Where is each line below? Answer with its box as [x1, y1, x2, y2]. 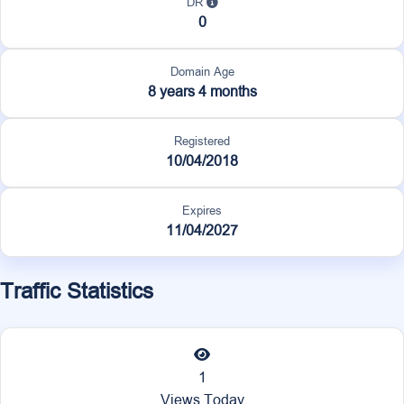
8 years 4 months [147, 81, 257, 102]
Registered [174, 133, 230, 150]
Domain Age [170, 63, 234, 80]
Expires [182, 202, 222, 219]
